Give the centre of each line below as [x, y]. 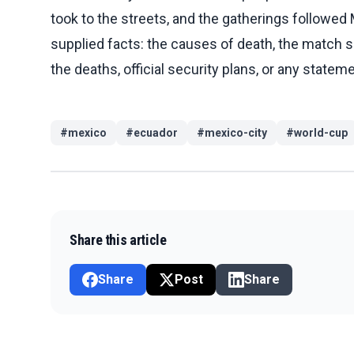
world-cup [321, 132]
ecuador [156, 132]
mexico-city [236, 132]
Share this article [118, 239]
